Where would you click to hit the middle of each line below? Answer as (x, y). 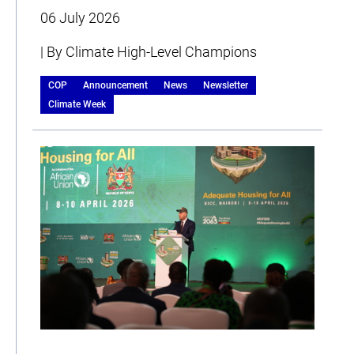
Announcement (115, 86)
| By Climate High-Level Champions (149, 52)
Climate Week (77, 105)
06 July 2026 (80, 18)
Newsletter (226, 86)
